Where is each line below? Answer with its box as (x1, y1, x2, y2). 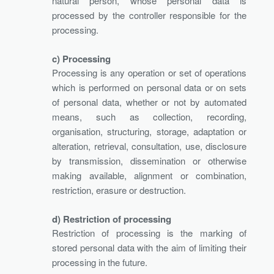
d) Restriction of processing (52, 212, 171, 226)
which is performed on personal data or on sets (52, 80, 246, 94)
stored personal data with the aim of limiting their (52, 240, 246, 254)
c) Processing (52, 51, 111, 65)
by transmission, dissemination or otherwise (52, 154, 246, 167)
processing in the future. (52, 255, 147, 268)
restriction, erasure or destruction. (52, 183, 186, 196)
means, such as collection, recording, (52, 109, 246, 123)
